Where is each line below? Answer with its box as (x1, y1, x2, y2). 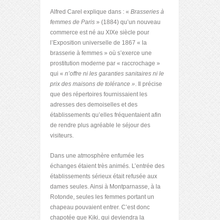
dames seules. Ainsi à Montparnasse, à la (50, 183, 161, 190)
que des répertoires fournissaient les (50, 90, 147, 98)
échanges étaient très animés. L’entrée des (50, 162, 165, 169)
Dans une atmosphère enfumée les (50, 152, 144, 159)
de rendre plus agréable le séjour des (50, 121, 150, 129)
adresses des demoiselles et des (50, 101, 137, 108)
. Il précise (135, 80, 162, 87)
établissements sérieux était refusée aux (50, 172, 157, 180)
